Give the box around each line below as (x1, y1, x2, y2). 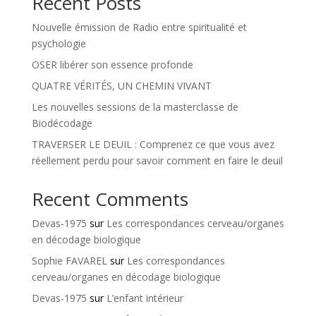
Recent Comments (31, 186, 188, 212)
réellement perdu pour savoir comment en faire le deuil (31, 154, 283, 167)
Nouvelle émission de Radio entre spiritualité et (31, 20, 247, 34)
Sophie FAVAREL (31, 254, 107, 267)
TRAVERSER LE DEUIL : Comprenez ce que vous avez (31, 138, 274, 151)
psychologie (31, 37, 86, 50)
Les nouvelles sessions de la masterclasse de (31, 100, 238, 114)
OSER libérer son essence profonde (31, 58, 193, 71)
